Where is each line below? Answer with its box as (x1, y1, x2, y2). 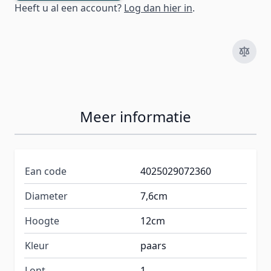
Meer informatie (80, 106, 191, 127)
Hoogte (25, 214, 59, 228)
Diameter (25, 189, 68, 203)
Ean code (25, 165, 67, 178)
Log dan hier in (124, 1, 192, 15)
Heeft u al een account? (15, 1, 124, 15)
